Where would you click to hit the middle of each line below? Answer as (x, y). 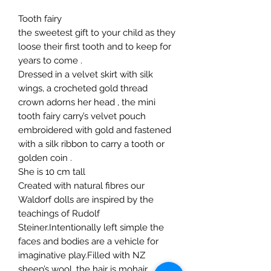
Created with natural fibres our (81, 185)
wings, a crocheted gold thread (83, 88)
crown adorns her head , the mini (87, 102)
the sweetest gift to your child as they (97, 32)
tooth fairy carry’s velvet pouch (82, 116)
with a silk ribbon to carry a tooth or (91, 144)
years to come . (50, 60)
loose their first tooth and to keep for (95, 46)
